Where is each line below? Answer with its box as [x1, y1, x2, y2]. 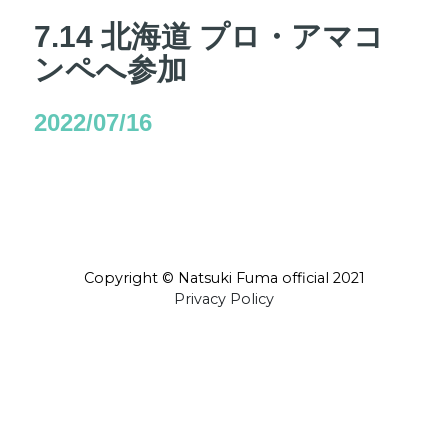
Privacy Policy [174, 290, 274, 308]
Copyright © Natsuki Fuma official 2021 [83, 269, 365, 287]
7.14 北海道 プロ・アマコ [34, 20, 385, 53]
